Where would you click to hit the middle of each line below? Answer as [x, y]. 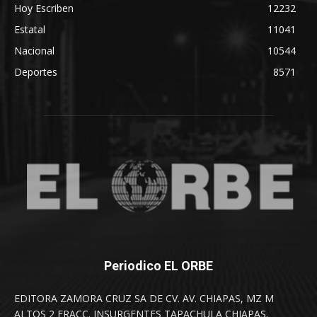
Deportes [36, 72]
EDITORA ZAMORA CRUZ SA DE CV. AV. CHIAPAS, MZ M [144, 299]
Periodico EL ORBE [158, 266]
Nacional [34, 51]
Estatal [30, 30]
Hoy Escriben [44, 8]
